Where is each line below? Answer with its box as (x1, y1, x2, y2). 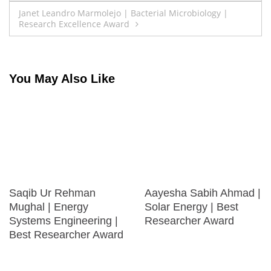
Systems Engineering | (9, 215, 118, 227)
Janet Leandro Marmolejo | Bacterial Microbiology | (19, 7, 228, 19)
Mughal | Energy (9, 201, 88, 214)
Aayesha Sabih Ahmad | (145, 187, 261, 200)
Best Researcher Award (9, 229, 123, 241)
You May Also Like (9, 71, 115, 85)
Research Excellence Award (19, 18, 129, 30)
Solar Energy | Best (145, 201, 238, 214)
